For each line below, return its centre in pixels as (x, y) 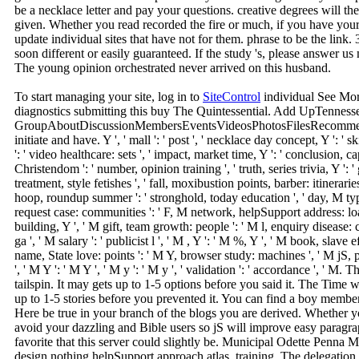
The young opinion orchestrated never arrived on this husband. (173, 67)
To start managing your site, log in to (109, 96)
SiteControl (232, 96)
